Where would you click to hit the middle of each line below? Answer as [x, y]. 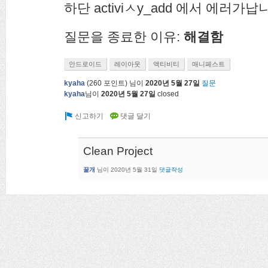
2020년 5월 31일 [134, 169]
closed [168, 94]
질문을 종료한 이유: [124, 37]
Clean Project [118, 151]
